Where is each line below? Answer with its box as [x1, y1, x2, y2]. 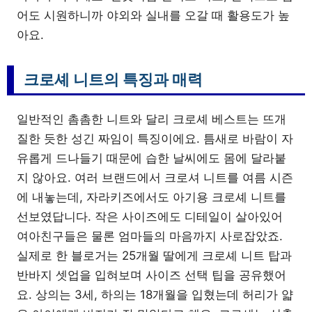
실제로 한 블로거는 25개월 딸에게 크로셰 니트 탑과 [17, 248, 292, 263]
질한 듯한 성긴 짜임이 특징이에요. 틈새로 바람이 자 [17, 131, 293, 146]
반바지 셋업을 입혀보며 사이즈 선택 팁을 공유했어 [17, 267, 286, 282]
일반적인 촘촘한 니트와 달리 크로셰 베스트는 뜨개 [17, 111, 286, 126]
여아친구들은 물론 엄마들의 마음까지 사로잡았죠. [17, 228, 283, 243]
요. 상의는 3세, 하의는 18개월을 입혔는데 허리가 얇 [17, 287, 293, 302]
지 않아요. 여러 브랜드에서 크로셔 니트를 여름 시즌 [17, 170, 293, 185]
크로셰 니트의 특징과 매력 [24, 70, 203, 88]
